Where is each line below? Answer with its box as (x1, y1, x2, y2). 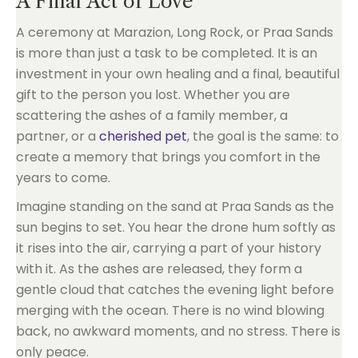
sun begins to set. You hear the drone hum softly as (16, 218, 336, 237)
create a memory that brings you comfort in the (16, 148, 320, 166)
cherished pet (99, 127, 187, 145)
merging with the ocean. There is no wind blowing (16, 301, 324, 320)
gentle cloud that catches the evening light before (16, 280, 334, 299)
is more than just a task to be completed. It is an (16, 44, 317, 62)
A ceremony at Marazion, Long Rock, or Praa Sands (16, 23, 333, 42)
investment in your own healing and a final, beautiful (16, 65, 340, 83)
